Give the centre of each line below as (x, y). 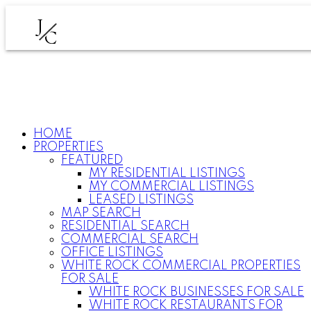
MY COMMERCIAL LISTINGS (171, 187)
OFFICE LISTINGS (112, 253)
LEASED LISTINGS (141, 200)
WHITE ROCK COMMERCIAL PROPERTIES (181, 266)
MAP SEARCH (101, 213)
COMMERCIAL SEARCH (130, 239)
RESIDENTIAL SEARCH (125, 226)
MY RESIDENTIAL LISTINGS (167, 174)
